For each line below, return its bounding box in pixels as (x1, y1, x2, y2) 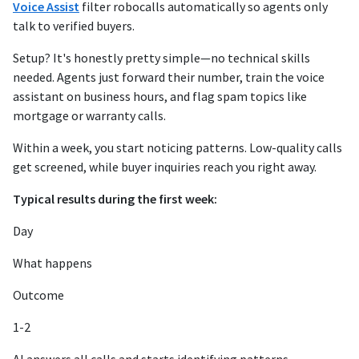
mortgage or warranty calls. (13, 107, 166, 124)
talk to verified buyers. (13, 18, 135, 34)
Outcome (13, 287, 64, 304)
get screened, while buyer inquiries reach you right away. (13, 159, 317, 175)
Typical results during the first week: (13, 191, 217, 208)
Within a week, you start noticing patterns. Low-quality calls (13, 139, 342, 156)
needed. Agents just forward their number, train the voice (13, 69, 325, 86)
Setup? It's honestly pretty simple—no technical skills (13, 50, 310, 67)
